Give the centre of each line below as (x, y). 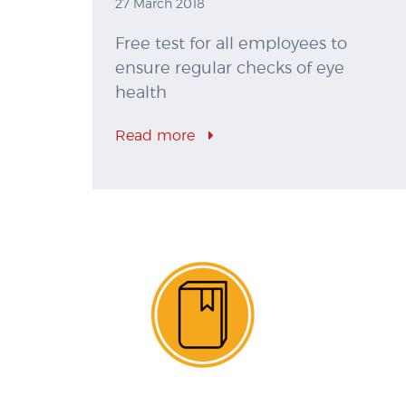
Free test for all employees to (231, 45)
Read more (157, 136)
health (141, 94)
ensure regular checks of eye (230, 69)
